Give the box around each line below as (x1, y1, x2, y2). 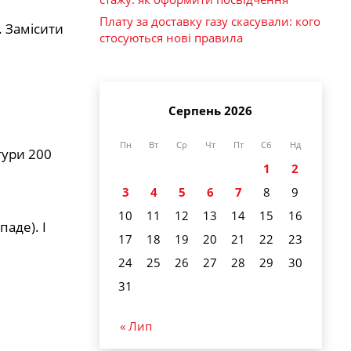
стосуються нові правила (100, 30, 243, 46)
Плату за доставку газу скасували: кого (100, 13, 320, 30)
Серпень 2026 (168, 102, 252, 118)
